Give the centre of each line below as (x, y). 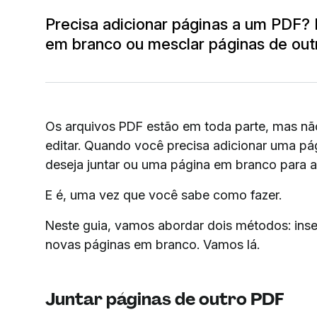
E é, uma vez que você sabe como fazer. (163, 195)
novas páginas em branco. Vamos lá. (152, 244)
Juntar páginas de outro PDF (165, 299)
